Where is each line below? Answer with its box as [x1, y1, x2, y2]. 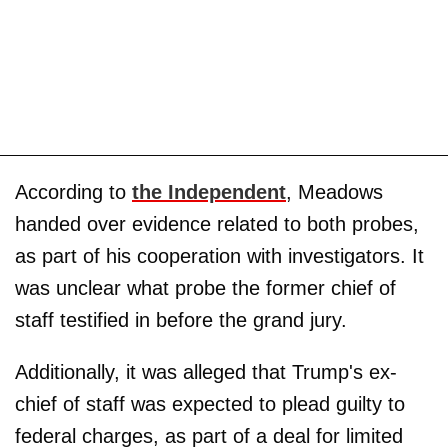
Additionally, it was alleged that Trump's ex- [15, 361, 397, 384]
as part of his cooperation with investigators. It [15, 245, 424, 268]
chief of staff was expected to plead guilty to [15, 393, 405, 416]
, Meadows [286, 181, 383, 204]
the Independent [132, 181, 286, 204]
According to [15, 181, 132, 204]
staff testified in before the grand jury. [15, 309, 347, 332]
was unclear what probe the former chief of [15, 277, 396, 300]
